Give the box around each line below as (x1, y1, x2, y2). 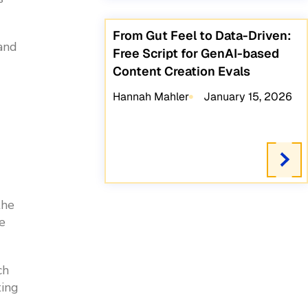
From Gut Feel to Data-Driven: (113, 27, 292, 44)
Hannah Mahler (113, 89, 190, 104)
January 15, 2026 (203, 89, 292, 104)
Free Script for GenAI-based (113, 45, 280, 62)
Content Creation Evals (113, 63, 251, 80)
